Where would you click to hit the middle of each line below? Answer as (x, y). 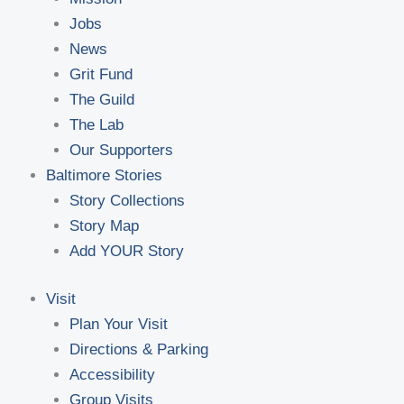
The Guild (101, 99)
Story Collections (127, 200)
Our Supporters (121, 150)
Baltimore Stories (104, 175)
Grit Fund (101, 74)
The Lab (96, 124)
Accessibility (112, 375)
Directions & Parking (138, 350)
